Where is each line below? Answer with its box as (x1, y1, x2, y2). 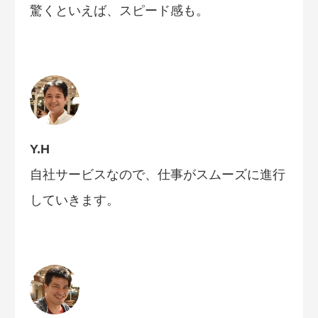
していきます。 (30, 193, 119, 208)
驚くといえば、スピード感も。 (30, 4, 209, 18)
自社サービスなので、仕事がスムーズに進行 (30, 168, 285, 182)
